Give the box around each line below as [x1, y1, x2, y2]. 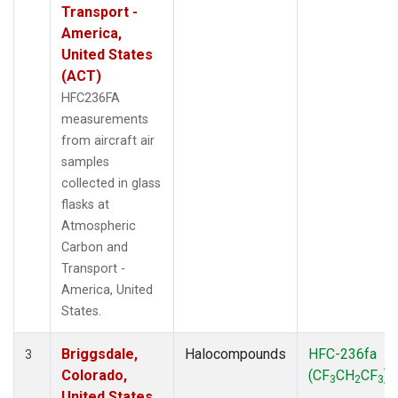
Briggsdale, [61, 345, 138, 362]
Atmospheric [61, 218, 136, 234]
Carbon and [61, 239, 128, 255]
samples [61, 154, 109, 170]
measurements [61, 111, 148, 127]
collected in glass [61, 175, 161, 191]
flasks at [61, 196, 109, 212]
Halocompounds [185, 345, 286, 362]
